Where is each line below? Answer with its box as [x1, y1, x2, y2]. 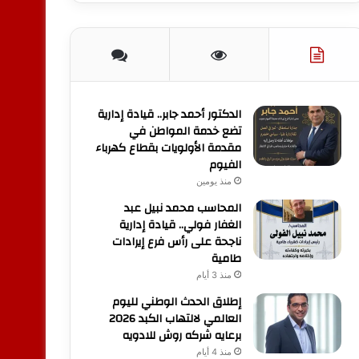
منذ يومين [196, 175, 232, 187]
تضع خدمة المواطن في [128, 120, 241, 142]
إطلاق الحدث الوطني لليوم [111, 291, 241, 313]
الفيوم [208, 154, 241, 175]
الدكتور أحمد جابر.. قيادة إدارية [97, 103, 241, 125]
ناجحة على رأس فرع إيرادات [111, 231, 241, 252]
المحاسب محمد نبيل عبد [123, 197, 241, 219]
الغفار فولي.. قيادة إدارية [119, 214, 241, 236]
